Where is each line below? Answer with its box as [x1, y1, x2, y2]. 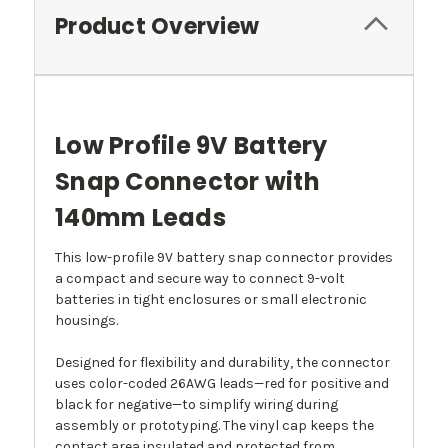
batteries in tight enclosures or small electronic [55, 291, 367, 309]
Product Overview [55, 11, 259, 43]
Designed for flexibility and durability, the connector [55, 354, 390, 372]
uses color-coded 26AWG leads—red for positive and [55, 375, 389, 393]
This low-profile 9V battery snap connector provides [55, 249, 393, 267]
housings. [55, 312, 118, 330]
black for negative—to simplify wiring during [55, 396, 338, 414]
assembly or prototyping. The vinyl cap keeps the [55, 417, 374, 435]
